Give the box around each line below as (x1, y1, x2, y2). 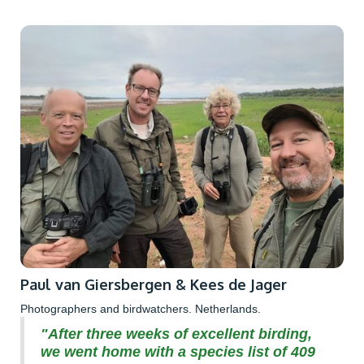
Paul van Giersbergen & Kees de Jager (20, 275, 287, 293)
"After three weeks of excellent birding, (41, 325, 312, 342)
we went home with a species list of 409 (41, 343, 315, 360)
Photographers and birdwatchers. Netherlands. (20, 301, 261, 315)
